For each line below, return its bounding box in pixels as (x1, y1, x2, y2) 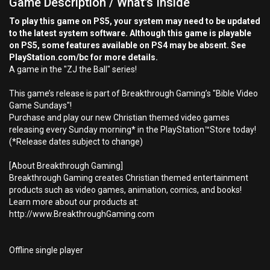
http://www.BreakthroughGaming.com (9, 209, 154, 219)
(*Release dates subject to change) (9, 137, 143, 146)
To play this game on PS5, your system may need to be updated (9, 16, 260, 26)
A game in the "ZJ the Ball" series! (9, 64, 137, 74)
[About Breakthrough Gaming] (9, 161, 123, 171)
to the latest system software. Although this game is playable (9, 28, 251, 38)
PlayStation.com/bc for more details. (9, 52, 158, 62)
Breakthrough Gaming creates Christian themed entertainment (9, 173, 248, 183)
